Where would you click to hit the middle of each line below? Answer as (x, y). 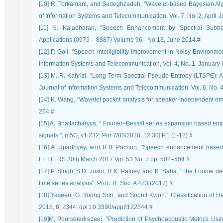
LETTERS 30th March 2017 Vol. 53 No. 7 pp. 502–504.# (114, 159)
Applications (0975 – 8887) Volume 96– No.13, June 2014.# (120, 40)
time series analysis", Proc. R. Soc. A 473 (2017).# (106, 183)
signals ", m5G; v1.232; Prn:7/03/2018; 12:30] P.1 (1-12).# (116, 135)
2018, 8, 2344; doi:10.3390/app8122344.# (96, 207)
